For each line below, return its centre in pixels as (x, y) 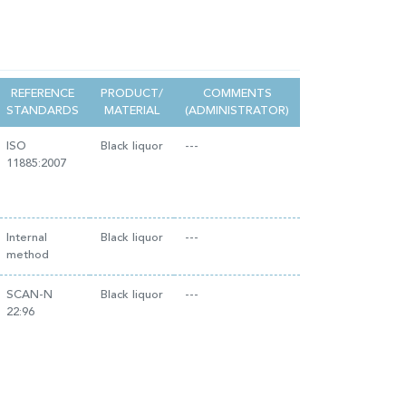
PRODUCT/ (132, 94)
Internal (27, 238)
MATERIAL (132, 111)
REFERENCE (43, 94)
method (28, 255)
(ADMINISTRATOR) (237, 111)
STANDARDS (43, 111)
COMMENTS (237, 94)
